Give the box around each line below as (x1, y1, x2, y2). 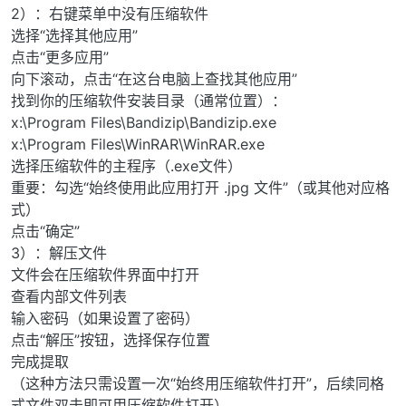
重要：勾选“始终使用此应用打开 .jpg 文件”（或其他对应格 (11, 179, 390, 198)
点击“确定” (11, 222, 80, 241)
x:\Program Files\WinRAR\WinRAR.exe (11, 135, 265, 154)
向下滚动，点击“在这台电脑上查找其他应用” (11, 70, 297, 89)
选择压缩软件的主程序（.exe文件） (11, 157, 242, 176)
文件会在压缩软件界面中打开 (11, 266, 199, 285)
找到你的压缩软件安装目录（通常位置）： (11, 92, 286, 111)
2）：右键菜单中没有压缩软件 (11, 5, 208, 24)
